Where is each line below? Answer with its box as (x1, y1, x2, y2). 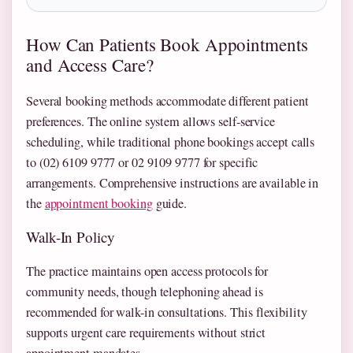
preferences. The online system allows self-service (26, 112, 275, 130)
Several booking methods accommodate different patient (26, 91, 309, 110)
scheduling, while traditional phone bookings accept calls (26, 132, 315, 150)
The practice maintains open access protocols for (26, 262, 269, 280)
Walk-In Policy (26, 226, 115, 247)
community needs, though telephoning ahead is (26, 282, 263, 300)
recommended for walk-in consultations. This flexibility (26, 303, 307, 321)
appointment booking (44, 194, 153, 212)
